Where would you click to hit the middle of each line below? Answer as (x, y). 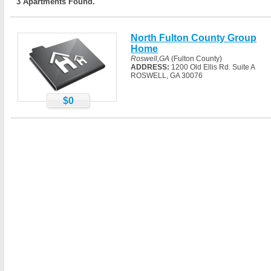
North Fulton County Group (194, 38)
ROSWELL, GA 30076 (167, 76)
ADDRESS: (150, 67)
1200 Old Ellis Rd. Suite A (212, 67)
